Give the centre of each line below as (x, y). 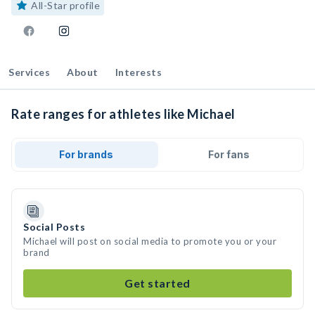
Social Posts (54, 227)
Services (29, 72)
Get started (157, 283)
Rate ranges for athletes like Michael (123, 114)
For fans (229, 154)
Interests (138, 72)
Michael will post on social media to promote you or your (150, 241)
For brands (86, 154)
